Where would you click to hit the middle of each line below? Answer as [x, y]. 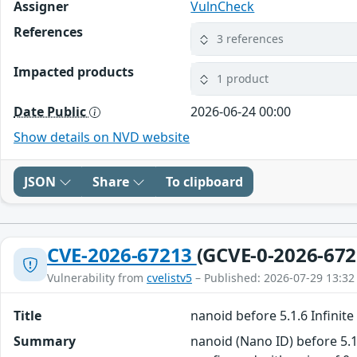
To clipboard [204, 181]
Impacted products [74, 71]
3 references [251, 39]
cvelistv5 [169, 277]
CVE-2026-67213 [122, 254]
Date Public [51, 111]
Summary [45, 341]
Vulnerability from [97, 277]
